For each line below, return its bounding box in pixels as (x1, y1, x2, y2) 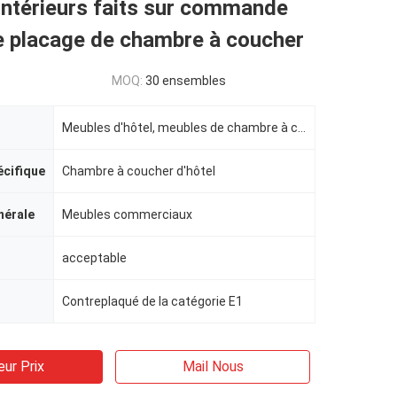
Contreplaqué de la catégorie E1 (62, 294, 243, 308)
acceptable (62, 251, 127, 265)
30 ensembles (145, 74, 226, 88)
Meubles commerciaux (62, 207, 192, 222)
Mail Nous (182, 358, 244, 375)
